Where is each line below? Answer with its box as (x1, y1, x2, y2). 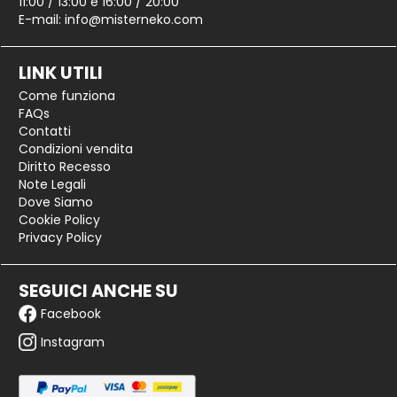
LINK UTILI (19, 61, 103, 86)
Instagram (41, 333, 105, 352)
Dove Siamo (19, 193, 93, 212)
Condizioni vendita (19, 140, 133, 159)
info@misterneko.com (65, 11, 203, 29)
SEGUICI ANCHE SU (19, 279, 178, 304)
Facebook (41, 305, 101, 323)
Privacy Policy (19, 229, 102, 247)
